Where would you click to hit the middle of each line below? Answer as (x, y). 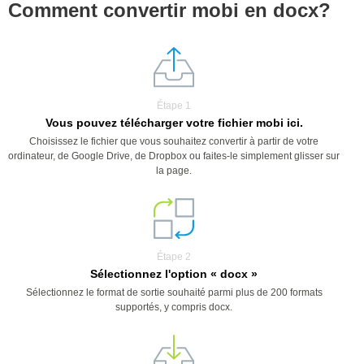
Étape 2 (174, 257)
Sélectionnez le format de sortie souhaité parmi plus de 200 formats (174, 292)
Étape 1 (174, 106)
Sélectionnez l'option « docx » (174, 274)
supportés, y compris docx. (174, 307)
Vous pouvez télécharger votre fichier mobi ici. (174, 123)
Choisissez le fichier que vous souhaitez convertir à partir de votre (174, 141)
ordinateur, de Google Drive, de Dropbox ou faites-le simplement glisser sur (174, 156)
